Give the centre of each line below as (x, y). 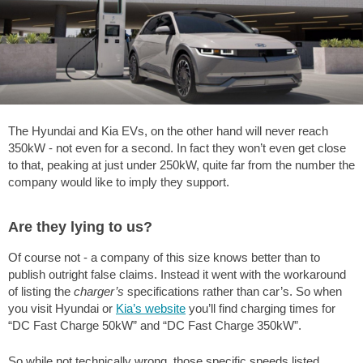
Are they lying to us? (80, 227)
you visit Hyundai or (62, 309)
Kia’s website (151, 309)
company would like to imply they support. (119, 182)
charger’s (99, 292)
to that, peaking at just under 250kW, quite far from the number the (181, 165)
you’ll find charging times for (261, 309)
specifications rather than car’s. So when (233, 292)
